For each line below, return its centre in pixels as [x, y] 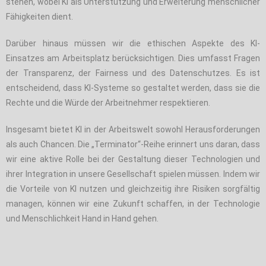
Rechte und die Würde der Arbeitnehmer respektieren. [108, 102]
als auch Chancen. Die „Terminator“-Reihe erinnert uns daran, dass [133, 144]
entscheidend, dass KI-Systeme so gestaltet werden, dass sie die [133, 88]
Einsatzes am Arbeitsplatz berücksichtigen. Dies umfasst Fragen [133, 58]
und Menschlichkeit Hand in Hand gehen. [82, 218]
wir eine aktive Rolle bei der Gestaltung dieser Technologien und [133, 159]
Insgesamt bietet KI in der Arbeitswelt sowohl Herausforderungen [133, 129]
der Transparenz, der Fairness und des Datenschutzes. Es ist [133, 73]
